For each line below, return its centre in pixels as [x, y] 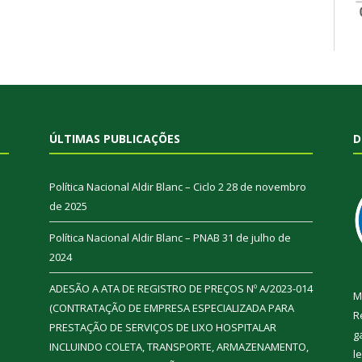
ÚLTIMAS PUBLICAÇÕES [115, 139]
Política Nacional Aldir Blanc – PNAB [135, 238]
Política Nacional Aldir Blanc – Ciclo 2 [137, 187]
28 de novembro [266, 187]
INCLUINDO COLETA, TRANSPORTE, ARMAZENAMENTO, [179, 347]
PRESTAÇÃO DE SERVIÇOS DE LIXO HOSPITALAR [163, 328]
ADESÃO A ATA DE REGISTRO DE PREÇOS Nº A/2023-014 [181, 289]
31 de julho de [257, 238]
